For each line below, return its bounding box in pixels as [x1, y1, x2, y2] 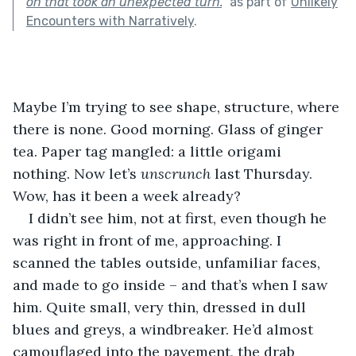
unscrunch [141, 164, 215, 183]
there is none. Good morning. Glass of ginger [13, 119, 327, 138]
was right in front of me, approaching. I [13, 230, 285, 250]
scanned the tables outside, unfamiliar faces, [13, 253, 324, 272]
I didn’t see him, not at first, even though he [29, 208, 331, 227]
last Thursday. [215, 164, 316, 183]
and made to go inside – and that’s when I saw [13, 275, 331, 294]
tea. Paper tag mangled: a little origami [13, 141, 285, 161]
